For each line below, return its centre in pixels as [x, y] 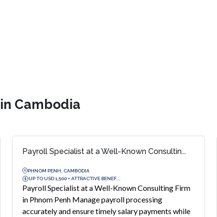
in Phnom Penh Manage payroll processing [93, 199]
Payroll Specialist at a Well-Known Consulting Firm [107, 188]
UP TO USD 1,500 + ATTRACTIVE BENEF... [75, 178]
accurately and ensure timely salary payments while [107, 211]
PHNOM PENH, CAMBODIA [59, 170]
